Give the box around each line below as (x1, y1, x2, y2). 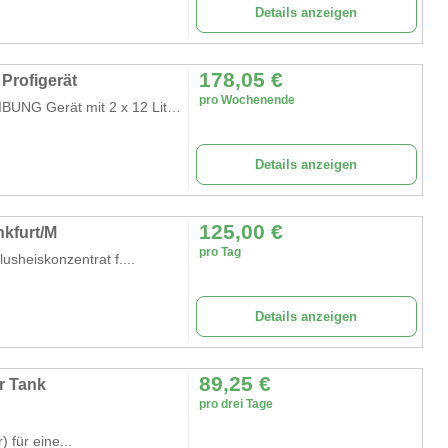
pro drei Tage (198, 396, 273, 411)
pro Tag (198, 244, 241, 259)
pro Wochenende (198, 92, 295, 107)
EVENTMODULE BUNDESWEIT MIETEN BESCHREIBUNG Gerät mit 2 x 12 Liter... (167, 98, 181, 115)
